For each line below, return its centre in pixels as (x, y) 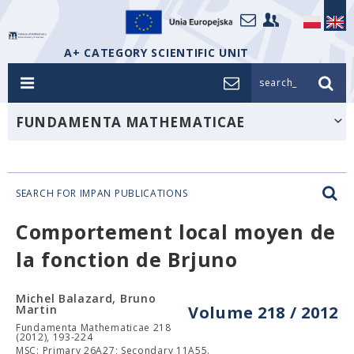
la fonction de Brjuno (127, 259)
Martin (37, 309)
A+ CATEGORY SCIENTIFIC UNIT (156, 53)
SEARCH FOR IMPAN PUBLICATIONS (102, 193)
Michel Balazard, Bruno (86, 298)
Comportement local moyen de (176, 232)
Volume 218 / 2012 (263, 313)
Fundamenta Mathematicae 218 (94, 328)
